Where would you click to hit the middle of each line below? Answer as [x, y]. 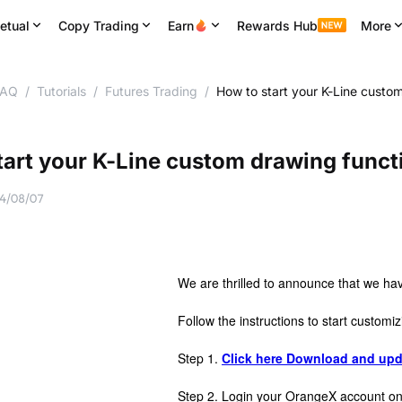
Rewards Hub [277, 25]
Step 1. [200, 358]
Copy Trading [99, 25]
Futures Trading [151, 91]
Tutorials [61, 91]
